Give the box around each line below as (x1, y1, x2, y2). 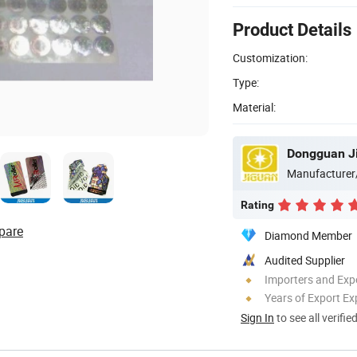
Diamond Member (265, 227, 352, 243)
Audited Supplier (265, 252, 345, 268)
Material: (233, 99, 276, 115)
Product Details (233, 19, 351, 40)
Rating (241, 198, 274, 211)
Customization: (233, 49, 308, 65)
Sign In (241, 309, 274, 325)
